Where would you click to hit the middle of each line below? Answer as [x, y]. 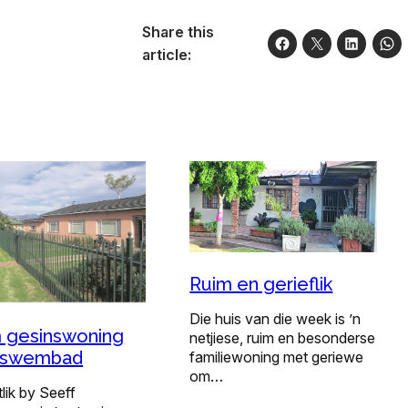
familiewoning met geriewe [277, 357]
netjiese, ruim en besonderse [283, 338]
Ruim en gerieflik [261, 285]
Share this [178, 32]
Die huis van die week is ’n [275, 319]
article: [166, 55]
